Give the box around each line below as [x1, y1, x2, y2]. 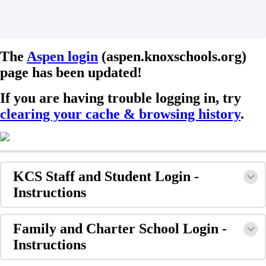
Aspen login [27, 48, 98, 64]
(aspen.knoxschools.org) [98, 48, 246, 64]
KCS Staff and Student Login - [13, 168, 199, 184]
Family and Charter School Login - [13, 220, 227, 236]
